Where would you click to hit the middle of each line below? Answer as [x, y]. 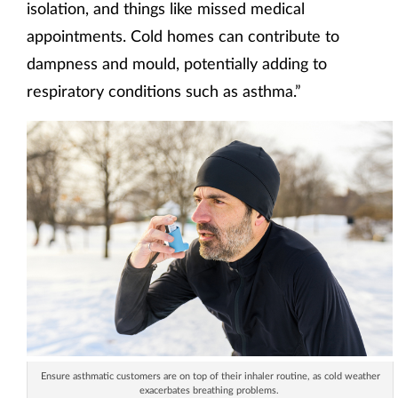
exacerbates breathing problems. [210, 389]
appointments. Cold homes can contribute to [183, 35]
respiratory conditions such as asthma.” [164, 90]
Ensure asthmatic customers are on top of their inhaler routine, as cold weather [210, 375]
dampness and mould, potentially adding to [177, 63]
